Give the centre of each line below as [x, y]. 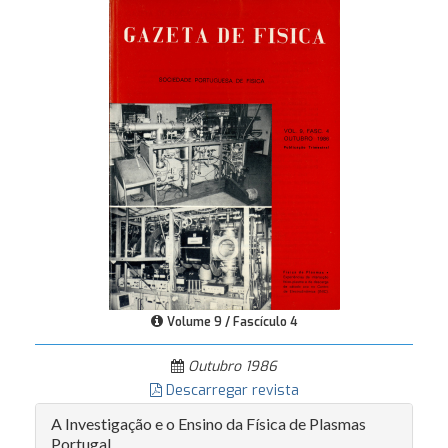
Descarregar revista [230, 390]
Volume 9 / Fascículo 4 [232, 322]
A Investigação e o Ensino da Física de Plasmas [208, 423]
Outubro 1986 [230, 366]
